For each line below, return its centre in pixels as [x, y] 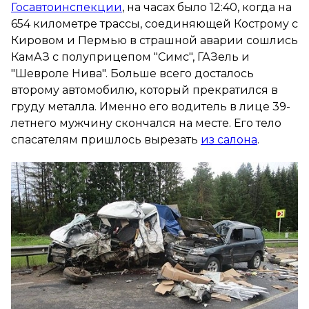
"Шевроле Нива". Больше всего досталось [132, 73]
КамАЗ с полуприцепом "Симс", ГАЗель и [130, 57]
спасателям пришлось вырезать [106, 139]
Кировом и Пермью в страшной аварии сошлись [154, 40]
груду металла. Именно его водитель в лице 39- [151, 106]
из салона [229, 139]
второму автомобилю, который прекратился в [144, 90]
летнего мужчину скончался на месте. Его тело [146, 123]
